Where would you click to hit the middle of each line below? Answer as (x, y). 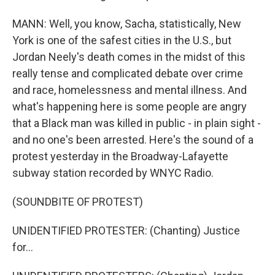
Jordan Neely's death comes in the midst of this (129, 57)
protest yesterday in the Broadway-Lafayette (120, 156)
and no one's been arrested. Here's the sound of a (133, 140)
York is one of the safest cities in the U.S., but (122, 40)
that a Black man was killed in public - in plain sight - (137, 123)
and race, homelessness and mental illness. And (130, 90)
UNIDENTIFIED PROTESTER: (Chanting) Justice (126, 230)
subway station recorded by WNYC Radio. (113, 173)
